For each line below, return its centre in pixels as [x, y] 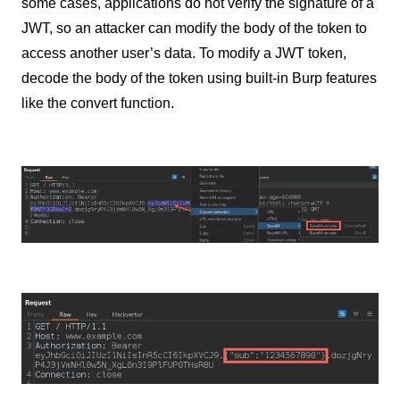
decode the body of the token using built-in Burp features [199, 78]
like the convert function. [98, 103]
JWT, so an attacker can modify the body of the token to [194, 28]
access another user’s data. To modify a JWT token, [184, 53]
